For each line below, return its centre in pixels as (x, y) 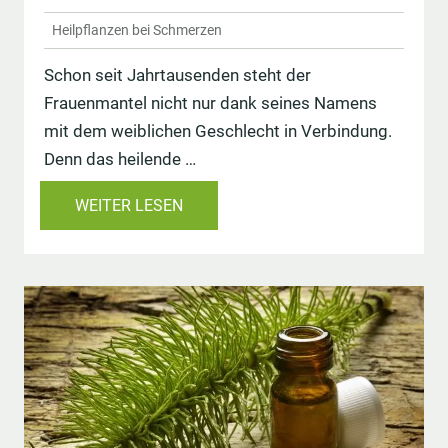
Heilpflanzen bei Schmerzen (137, 29)
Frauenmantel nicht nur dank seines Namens (210, 102)
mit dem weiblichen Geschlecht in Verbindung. (218, 130)
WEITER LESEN (129, 205)
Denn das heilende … (120, 158)
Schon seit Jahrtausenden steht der (177, 74)
